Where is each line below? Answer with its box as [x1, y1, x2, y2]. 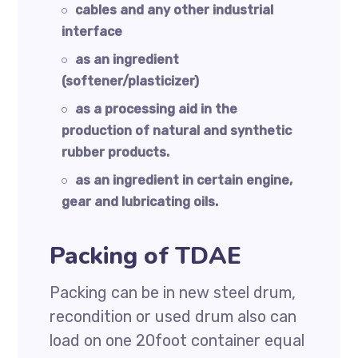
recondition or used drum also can [50, 307, 297, 326]
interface [62, 24, 123, 39]
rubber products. [62, 145, 170, 160]
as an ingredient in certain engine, [75, 173, 293, 188]
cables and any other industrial [75, 2, 274, 18]
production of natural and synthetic [62, 123, 292, 138]
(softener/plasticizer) [62, 74, 200, 89]
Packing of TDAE [50, 240, 242, 272]
